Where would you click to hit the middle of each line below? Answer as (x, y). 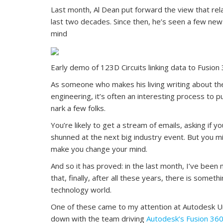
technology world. (81, 189)
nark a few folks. (78, 108)
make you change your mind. (99, 149)
